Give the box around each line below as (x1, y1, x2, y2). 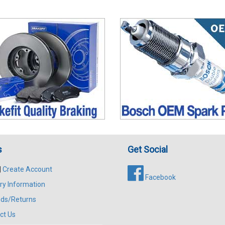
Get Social (128, 144, 168, 155)
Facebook (144, 173, 176, 181)
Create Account (2, 165, 52, 173)
